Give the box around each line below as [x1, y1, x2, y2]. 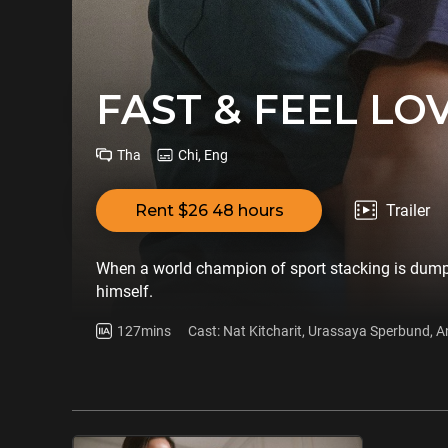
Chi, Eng [178, 146, 228, 163]
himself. [96, 282, 153, 301]
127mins [117, 322, 171, 339]
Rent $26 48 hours [134, 200, 284, 220]
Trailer [386, 200, 430, 220]
